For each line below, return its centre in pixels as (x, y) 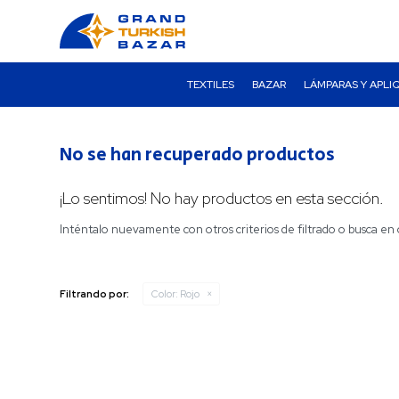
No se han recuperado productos (198, 155)
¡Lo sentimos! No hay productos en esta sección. (222, 198)
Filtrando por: (95, 294)
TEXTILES (211, 85)
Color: (165, 294)
